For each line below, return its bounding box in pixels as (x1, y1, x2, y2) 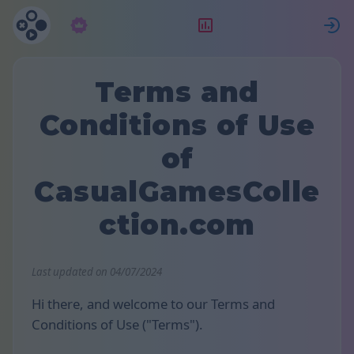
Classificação (221, 16, 299, 34)
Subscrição (95, 16, 160, 34)
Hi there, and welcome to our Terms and (32, 295, 275, 314)
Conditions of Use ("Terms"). (32, 315, 203, 334)
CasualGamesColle (34, 175, 320, 209)
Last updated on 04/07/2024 (32, 264, 162, 279)
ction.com (99, 208, 255, 242)
